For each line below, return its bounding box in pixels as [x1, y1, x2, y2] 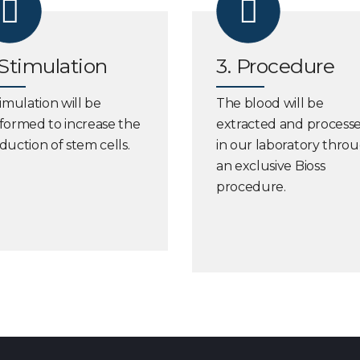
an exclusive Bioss [216, 158, 325, 174]
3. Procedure [216, 54, 334, 78]
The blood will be [216, 96, 324, 111]
